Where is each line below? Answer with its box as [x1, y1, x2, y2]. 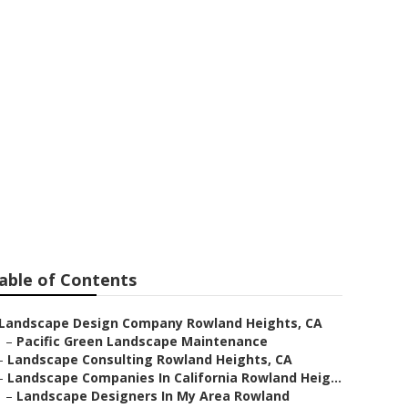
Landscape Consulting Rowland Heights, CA [7, 351, 292, 368]
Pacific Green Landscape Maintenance [16, 332, 268, 350]
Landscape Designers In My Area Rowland [16, 387, 290, 404]
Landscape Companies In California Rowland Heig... [7, 369, 342, 386]
